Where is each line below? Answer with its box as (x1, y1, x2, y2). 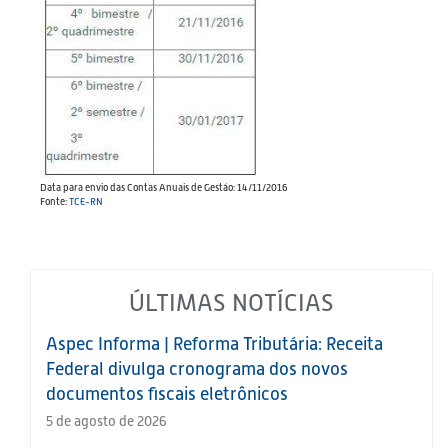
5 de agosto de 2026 (46, 413, 167, 430)
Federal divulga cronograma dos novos (46, 358, 348, 380)
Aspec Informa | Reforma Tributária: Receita (46, 333, 383, 355)
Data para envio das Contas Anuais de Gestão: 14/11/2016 (40, 182, 288, 194)
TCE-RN (69, 196, 103, 208)
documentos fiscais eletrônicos (46, 383, 288, 405)
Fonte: (40, 196, 69, 208)
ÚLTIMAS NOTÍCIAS (129, 289, 334, 318)
